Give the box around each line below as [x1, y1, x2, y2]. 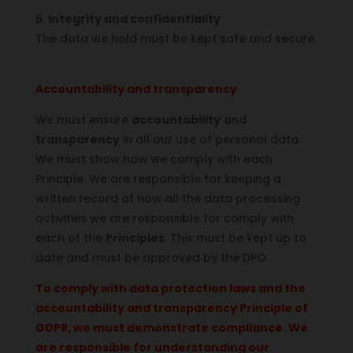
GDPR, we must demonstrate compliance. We [35, 319, 308, 336]
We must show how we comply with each [35, 150, 273, 167]
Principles [105, 229, 165, 246]
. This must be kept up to [164, 229, 307, 246]
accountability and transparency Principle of [35, 299, 308, 316]
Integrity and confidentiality [47, 10, 221, 27]
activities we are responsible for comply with [35, 210, 294, 226]
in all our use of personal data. [119, 131, 301, 147]
